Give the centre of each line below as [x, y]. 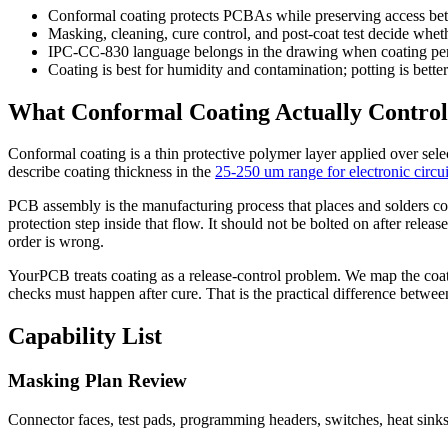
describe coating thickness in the [109, 172]
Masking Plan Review [97, 381]
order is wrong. [56, 242]
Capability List [85, 336]
